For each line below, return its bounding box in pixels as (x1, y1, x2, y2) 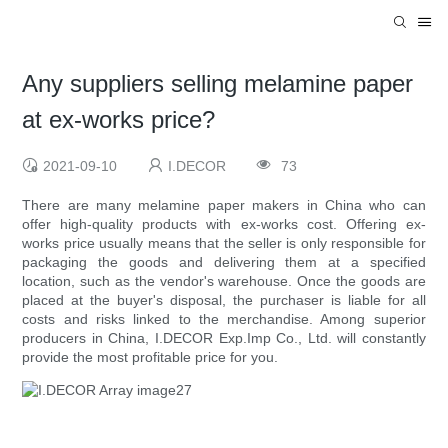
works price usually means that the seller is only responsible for (22, 235, 426, 252)
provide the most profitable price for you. (22, 349, 279, 366)
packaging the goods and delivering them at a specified (22, 254, 426, 271)
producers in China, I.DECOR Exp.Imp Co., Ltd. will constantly (22, 330, 426, 347)
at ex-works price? (22, 106, 216, 134)
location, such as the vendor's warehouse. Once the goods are (22, 273, 426, 290)
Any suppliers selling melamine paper (22, 70, 414, 98)
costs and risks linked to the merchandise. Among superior (22, 311, 426, 328)
